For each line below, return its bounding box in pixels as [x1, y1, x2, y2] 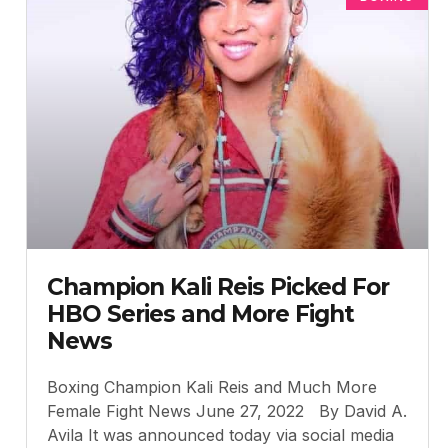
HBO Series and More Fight [47, 299, 354, 328]
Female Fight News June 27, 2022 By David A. [47, 400, 407, 421]
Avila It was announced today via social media [47, 424, 394, 445]
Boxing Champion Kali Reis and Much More [47, 376, 377, 397]
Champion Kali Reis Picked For [47, 272, 389, 301]
